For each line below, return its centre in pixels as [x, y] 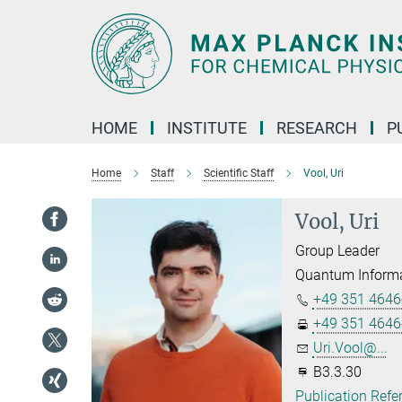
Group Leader [337, 251]
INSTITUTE [207, 128]
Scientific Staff [239, 173]
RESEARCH [317, 128]
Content [29, 41]
